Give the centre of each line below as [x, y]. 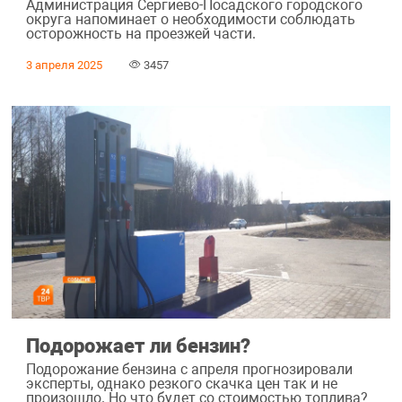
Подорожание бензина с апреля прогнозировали [189, 369]
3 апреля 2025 [64, 65]
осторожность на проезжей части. [140, 33]
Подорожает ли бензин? [138, 346]
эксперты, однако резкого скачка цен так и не [181, 383]
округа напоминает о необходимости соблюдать [190, 19]
